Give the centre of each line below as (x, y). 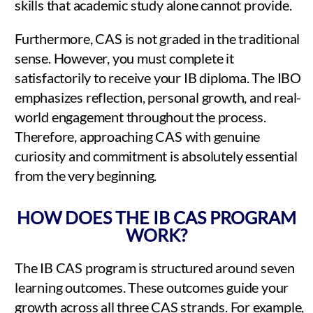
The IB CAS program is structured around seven (155, 267)
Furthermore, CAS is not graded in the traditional (158, 38)
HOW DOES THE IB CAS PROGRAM (156, 217)
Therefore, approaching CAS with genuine (138, 136)
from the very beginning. (86, 175)
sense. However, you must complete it (124, 58)
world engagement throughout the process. (140, 116)
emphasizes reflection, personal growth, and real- (158, 97)
